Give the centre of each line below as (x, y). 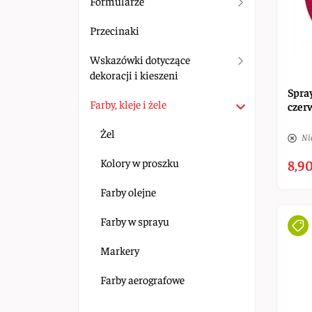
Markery (120, 250)
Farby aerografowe (142, 279)
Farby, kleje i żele (128, 104)
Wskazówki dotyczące (140, 59)
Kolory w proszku (140, 162)
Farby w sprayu (135, 221)
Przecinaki (115, 30)
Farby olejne (128, 192)
